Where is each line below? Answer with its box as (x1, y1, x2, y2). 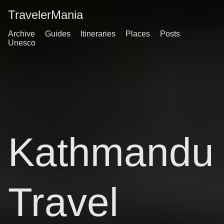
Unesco (8, 38, 35, 47)
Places (125, 29, 150, 38)
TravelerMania (8, 8, 83, 21)
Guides (45, 29, 70, 38)
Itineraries (80, 29, 115, 38)
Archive (8, 29, 35, 38)
